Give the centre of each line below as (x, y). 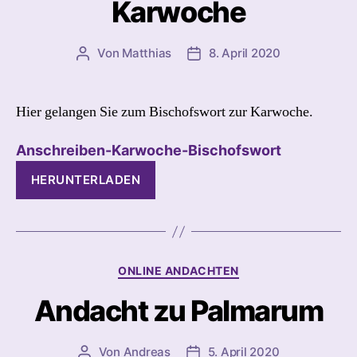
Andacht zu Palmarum (178, 310)
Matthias (147, 53)
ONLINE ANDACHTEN (178, 271)
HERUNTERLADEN (86, 180)
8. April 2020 (245, 53)
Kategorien (214, 267)
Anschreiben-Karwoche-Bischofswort (149, 150)
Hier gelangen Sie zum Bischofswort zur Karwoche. (165, 112)
